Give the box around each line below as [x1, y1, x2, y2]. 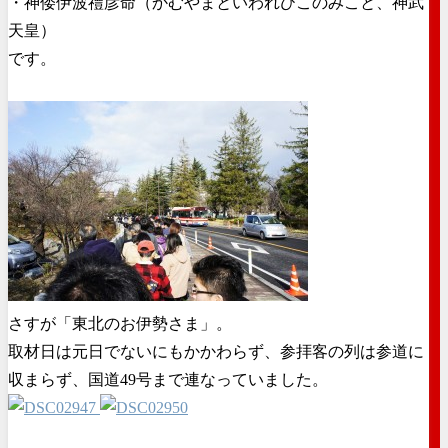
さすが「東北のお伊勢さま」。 [8, 314, 232, 332]
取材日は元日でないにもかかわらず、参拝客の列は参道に [8, 342, 424, 360]
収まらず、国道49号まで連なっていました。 [8, 370, 328, 388]
